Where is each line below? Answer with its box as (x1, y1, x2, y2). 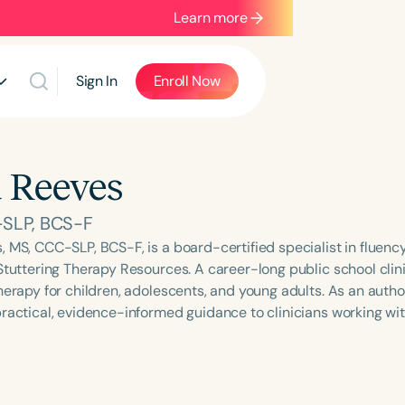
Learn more (174, 8, 248, 27)
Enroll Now (153, 71, 221, 90)
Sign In (75, 71, 118, 90)
